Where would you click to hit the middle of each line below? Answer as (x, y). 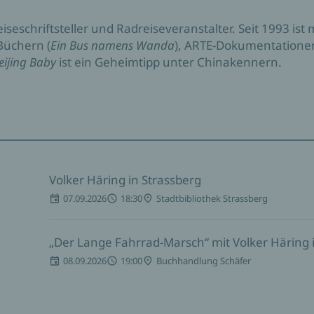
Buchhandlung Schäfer (203, 261)
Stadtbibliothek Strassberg (212, 198)
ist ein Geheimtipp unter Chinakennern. (169, 62)
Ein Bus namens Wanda (112, 45)
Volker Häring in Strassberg (125, 180)
